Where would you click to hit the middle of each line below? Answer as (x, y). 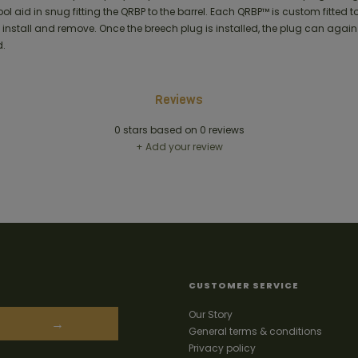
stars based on (160, 130)
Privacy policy (222, 348)
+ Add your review (179, 147)
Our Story (211, 314)
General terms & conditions (255, 331)
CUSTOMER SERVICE (244, 286)
